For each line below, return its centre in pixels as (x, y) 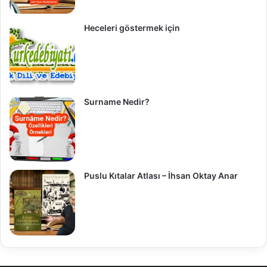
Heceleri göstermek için (132, 28)
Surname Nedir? (117, 102)
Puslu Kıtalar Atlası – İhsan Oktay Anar (161, 176)
